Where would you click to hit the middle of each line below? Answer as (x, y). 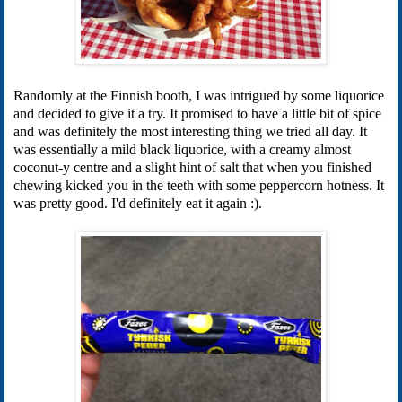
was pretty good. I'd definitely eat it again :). (138, 203)
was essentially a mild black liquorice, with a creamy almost (182, 149)
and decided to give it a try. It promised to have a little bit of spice (197, 113)
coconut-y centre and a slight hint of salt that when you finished (192, 167)
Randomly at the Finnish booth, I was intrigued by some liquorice (199, 95)
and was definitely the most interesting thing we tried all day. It (190, 131)
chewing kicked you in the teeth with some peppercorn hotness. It (199, 185)
